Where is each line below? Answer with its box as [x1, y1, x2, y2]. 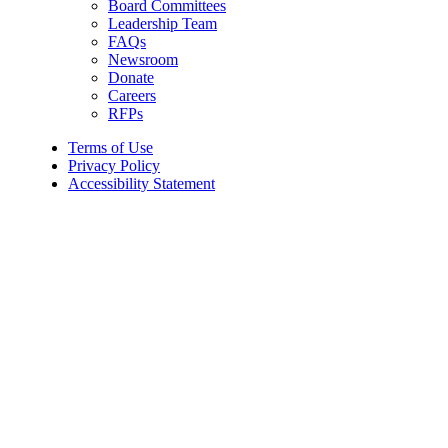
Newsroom [108, 50, 178, 68]
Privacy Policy [68, 156, 160, 174]
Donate [108, 68, 154, 86]
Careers [108, 86, 156, 104]
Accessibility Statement [68, 174, 215, 192]
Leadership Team [108, 14, 217, 32]
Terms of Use [68, 138, 153, 156]
